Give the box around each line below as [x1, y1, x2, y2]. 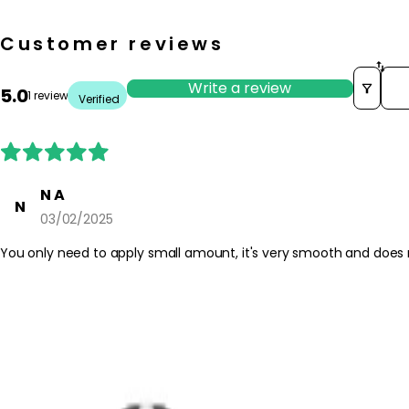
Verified [79, 91, 120, 108]
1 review [27, 87, 68, 103]
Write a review [188, 77, 291, 99]
